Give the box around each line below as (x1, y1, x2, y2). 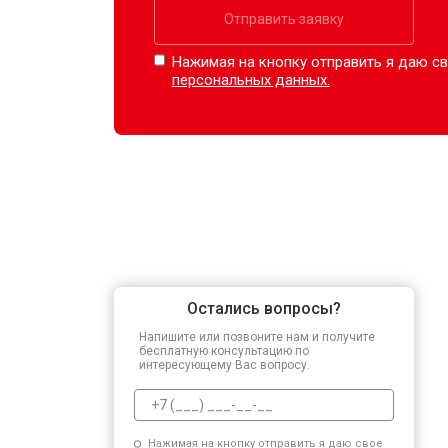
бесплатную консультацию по (139, 343, 309, 358)
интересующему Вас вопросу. (139, 357, 310, 372)
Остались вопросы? (187, 298, 341, 318)
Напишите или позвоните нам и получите (139, 329, 375, 344)
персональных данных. (171, 70, 330, 89)
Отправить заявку (224, 10, 344, 27)
